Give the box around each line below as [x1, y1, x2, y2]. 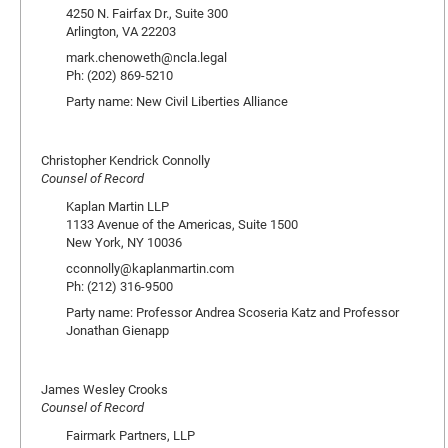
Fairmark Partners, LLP [66, 426, 195, 444]
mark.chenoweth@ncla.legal [66, 48, 227, 66]
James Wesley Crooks [41, 380, 168, 398]
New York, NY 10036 [66, 233, 182, 251]
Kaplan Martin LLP [66, 197, 169, 215]
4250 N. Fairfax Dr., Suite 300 [66, 4, 228, 22]
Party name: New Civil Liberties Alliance [66, 92, 288, 110]
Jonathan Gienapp [66, 321, 169, 339]
